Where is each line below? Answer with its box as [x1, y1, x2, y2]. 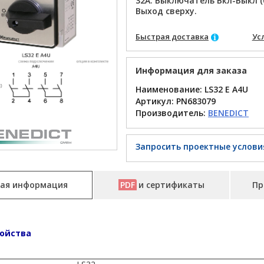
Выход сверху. [135, 5, 197, 16]
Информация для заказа [135, 65, 247, 76]
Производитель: [135, 107, 208, 118]
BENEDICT [207, 107, 249, 118]
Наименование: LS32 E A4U [135, 84, 248, 95]
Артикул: [135, 95, 176, 107]
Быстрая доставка [135, 31, 209, 42]
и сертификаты [138, 179, 204, 190]
